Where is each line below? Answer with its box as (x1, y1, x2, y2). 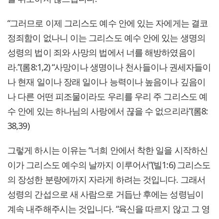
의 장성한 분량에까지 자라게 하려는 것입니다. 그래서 (7, 173, 205, 185)
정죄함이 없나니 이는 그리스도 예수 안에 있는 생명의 (7, 31, 205, 44)
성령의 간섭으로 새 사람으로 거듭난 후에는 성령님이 (7, 188, 203, 200)
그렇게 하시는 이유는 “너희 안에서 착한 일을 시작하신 (7, 144, 208, 156)
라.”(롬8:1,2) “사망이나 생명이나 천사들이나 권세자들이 (7, 61, 211, 73)
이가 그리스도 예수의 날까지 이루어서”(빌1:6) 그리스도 (7, 158, 211, 171)
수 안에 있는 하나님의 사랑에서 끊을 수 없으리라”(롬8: (7, 105, 208, 117)
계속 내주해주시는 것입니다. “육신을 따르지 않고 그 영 (7, 202, 210, 215)
